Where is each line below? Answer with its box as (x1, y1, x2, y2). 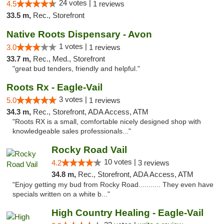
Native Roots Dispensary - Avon (6, 29, 152, 39)
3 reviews (137, 158, 169, 167)
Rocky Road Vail (51, 144, 127, 155)
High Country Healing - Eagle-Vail (51, 207, 203, 218)
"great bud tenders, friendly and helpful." (12, 65, 140, 72)
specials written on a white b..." (12, 190, 110, 198)
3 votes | (59, 95, 89, 103)
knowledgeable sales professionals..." (12, 127, 131, 135)
